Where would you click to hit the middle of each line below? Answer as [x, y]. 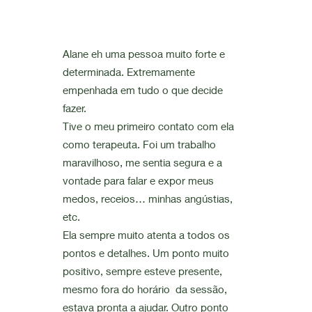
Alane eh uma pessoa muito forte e [143, 54]
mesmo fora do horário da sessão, [145, 289]
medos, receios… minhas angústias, [147, 198]
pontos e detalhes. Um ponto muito [146, 253]
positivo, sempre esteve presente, [142, 271]
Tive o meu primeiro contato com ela [148, 126]
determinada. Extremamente [128, 72]
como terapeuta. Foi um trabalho [139, 144]
